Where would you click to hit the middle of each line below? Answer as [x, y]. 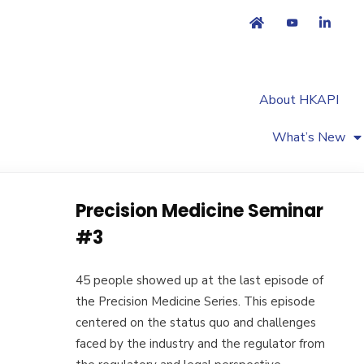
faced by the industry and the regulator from [200, 344]
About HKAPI [299, 100]
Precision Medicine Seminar [199, 211]
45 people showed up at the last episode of [199, 280]
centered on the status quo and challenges [195, 323]
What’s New [309, 137]
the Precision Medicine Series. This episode [195, 301]
